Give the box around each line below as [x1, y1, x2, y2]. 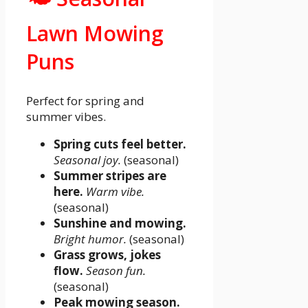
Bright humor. [54, 230, 126, 247]
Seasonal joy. [54, 151, 121, 168]
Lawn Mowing [26, 19, 164, 47]
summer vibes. [26, 108, 106, 124]
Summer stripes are [54, 167, 166, 184]
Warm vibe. [86, 183, 144, 199]
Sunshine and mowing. [54, 214, 186, 231]
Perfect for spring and [26, 92, 144, 109]
